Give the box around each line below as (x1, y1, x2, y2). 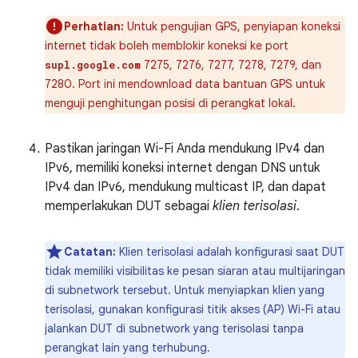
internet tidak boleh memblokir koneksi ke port (45, 38, 288, 53)
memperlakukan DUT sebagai (45, 198, 213, 214)
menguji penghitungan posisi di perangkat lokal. (45, 96, 296, 110)
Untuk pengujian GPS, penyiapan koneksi (124, 19, 340, 34)
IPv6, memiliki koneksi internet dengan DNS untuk (45, 160, 320, 176)
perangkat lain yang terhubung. (45, 340, 210, 355)
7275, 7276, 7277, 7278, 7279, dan (141, 58, 321, 72)
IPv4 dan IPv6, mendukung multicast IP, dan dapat (45, 179, 326, 195)
